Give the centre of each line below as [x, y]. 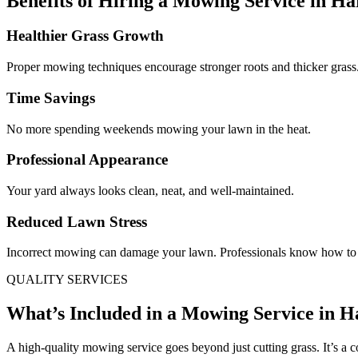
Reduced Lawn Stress [77, 221]
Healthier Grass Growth [85, 36]
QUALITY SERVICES [67, 280]
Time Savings [51, 97]
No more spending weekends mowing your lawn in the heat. [159, 129]
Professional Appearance [87, 160]
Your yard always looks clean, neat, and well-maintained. [150, 191]
